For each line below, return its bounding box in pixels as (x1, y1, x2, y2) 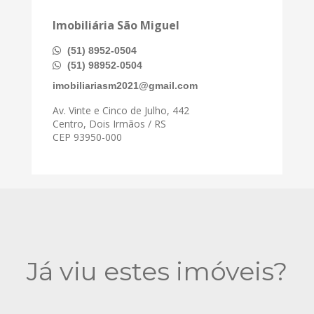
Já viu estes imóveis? (27, 255, 287, 287)
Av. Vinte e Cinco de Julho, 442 (53, 103, 189, 117)
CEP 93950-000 (53, 130, 122, 144)
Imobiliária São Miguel (53, 17, 179, 33)
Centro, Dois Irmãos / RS (53, 116, 166, 130)
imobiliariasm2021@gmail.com (53, 79, 198, 91)
